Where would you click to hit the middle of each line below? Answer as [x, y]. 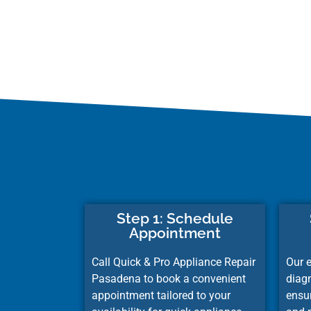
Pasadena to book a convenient [169, 278]
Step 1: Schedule [175, 218]
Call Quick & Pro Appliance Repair [174, 262]
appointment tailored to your [161, 295]
